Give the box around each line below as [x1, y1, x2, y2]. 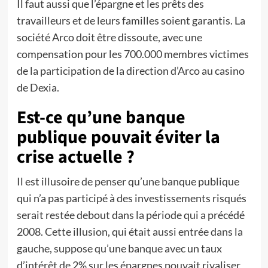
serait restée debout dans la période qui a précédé [16, 208, 245, 221]
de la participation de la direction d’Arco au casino [16, 64, 245, 77]
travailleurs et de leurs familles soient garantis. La [16, 14, 245, 27]
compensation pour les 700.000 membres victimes [16, 47, 249, 60]
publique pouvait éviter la [16, 124, 220, 150]
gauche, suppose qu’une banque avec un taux [16, 242, 222, 255]
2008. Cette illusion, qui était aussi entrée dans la [16, 225, 243, 238]
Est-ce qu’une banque [16, 105, 185, 130]
